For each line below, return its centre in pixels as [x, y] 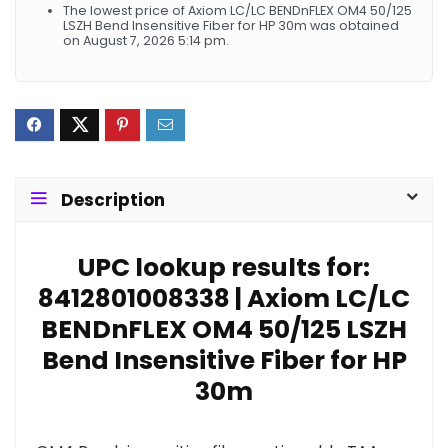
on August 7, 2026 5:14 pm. [146, 40]
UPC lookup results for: [224, 267]
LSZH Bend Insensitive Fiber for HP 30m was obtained [231, 25]
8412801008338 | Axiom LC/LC [224, 298]
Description [113, 199]
